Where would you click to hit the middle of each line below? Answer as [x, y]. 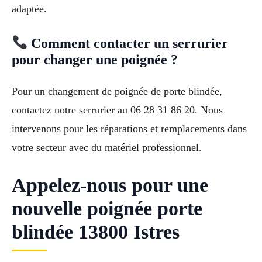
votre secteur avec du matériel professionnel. [107, 147]
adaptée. [29, 9]
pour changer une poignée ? [95, 59]
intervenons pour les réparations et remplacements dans [129, 128]
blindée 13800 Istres [96, 232]
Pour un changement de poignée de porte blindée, [117, 91]
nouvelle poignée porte [107, 208]
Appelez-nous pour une [110, 185]
